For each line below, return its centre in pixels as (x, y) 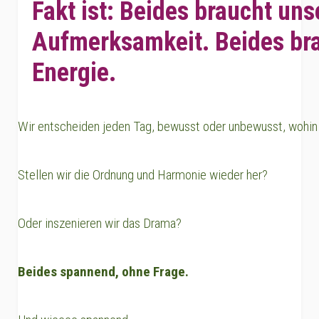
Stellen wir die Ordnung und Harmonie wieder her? (143, 174)
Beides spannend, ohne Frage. (103, 271)
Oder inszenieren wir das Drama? (100, 223)
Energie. (74, 72)
